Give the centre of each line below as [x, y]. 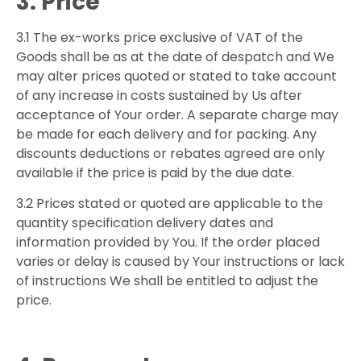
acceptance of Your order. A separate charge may [177, 114]
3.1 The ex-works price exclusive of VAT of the [160, 37]
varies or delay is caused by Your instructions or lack [180, 262]
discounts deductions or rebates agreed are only [170, 153]
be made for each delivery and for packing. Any [166, 134]
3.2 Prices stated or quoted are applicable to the [170, 204]
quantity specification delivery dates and [145, 223]
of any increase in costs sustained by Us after [159, 95]
